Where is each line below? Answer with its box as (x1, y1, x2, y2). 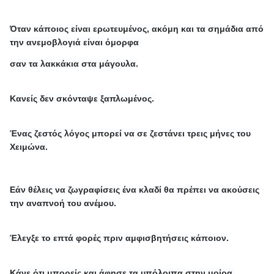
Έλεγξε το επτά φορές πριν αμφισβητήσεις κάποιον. (10, 232, 229, 243)
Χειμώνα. (10, 141, 48, 152)
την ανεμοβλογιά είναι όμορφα (10, 37, 142, 47)
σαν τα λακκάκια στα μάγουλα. (10, 58, 139, 68)
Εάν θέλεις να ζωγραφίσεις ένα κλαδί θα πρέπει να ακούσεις (10, 184, 260, 194)
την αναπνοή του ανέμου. (10, 198, 117, 208)
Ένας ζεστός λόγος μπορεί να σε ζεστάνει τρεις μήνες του (10, 128, 251, 138)
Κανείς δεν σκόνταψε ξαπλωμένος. (10, 93, 155, 103)
